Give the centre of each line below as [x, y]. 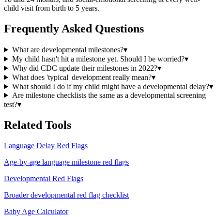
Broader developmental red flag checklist [66, 195]
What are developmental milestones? [68, 50]
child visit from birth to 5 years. [52, 8]
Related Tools [38, 125]
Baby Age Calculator [36, 211]
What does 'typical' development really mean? [82, 77]
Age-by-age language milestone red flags [66, 162]
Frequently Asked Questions [74, 29]
